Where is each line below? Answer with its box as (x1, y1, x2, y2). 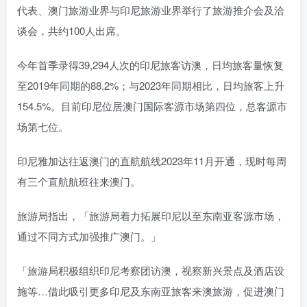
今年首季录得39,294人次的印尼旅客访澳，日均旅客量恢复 (17, 58, 284, 73)
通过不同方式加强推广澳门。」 (17, 229, 161, 244)
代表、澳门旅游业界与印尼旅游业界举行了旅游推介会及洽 (17, 3, 284, 18)
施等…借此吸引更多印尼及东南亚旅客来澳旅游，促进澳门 (17, 284, 284, 299)
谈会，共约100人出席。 (17, 23, 126, 38)
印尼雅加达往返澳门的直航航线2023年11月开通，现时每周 (17, 153, 286, 169)
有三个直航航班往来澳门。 (17, 174, 140, 189)
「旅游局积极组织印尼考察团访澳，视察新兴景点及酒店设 (17, 263, 284, 278)
